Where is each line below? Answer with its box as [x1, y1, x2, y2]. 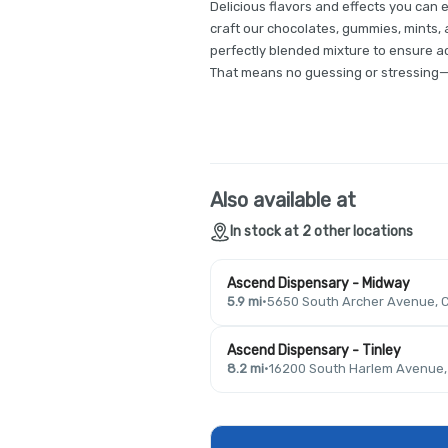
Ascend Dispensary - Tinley [227, 342, 401, 359]
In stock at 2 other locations [230, 223, 413, 240]
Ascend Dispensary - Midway [227, 275, 410, 292]
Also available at [210, 188, 356, 212]
